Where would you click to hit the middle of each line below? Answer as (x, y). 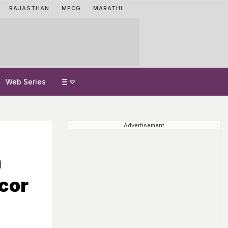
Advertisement (144, 125)
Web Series (26, 82)
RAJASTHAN (29, 8)
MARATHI (108, 8)
